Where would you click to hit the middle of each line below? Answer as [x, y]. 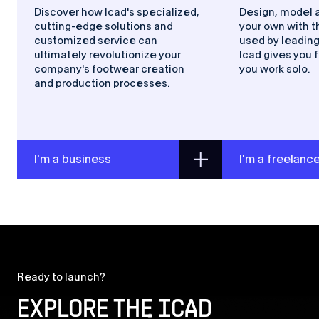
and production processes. [102, 83]
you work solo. [274, 69]
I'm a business [73, 159]
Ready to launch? [61, 277]
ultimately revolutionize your [108, 55]
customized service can [96, 41]
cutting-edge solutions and [104, 26]
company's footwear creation [109, 69]
